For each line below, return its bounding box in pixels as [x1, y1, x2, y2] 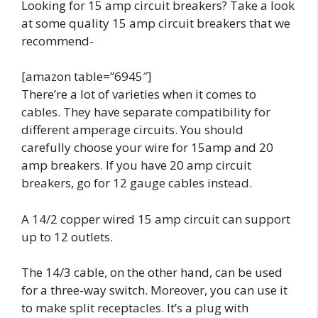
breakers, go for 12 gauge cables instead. [21, 175, 252, 192]
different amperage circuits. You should [21, 121, 243, 138]
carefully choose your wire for [21, 139, 191, 156]
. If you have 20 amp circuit [100, 157, 251, 174]
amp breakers [21, 157, 100, 174]
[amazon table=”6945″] [21, 68, 152, 85]
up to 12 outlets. [21, 228, 113, 245]
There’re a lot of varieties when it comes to [21, 86, 256, 103]
